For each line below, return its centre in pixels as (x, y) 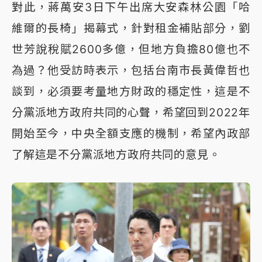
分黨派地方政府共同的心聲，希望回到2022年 (131, 112)
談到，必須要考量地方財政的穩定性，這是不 (131, 91)
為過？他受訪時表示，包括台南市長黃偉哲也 (131, 70)
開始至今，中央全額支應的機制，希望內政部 (131, 133)
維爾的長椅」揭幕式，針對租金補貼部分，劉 (131, 28)
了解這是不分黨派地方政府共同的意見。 (116, 154)
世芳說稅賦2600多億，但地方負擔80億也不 (131, 49)
